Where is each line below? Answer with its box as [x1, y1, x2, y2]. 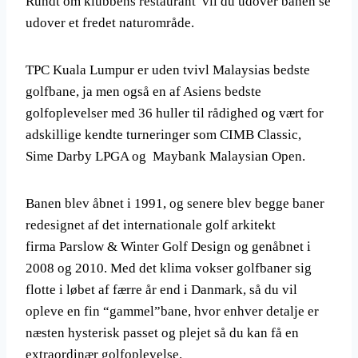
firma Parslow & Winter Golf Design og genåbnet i [26, 239, 311, 254]
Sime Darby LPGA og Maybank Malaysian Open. [26, 149, 305, 164]
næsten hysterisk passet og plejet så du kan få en [26, 325, 299, 340]
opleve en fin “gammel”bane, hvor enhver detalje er [26, 304, 319, 319]
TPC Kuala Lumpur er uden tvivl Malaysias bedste [26, 62, 310, 78]
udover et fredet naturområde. [26, 15, 194, 30]
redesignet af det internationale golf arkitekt [26, 217, 276, 233]
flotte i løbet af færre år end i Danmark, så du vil [26, 282, 297, 297]
